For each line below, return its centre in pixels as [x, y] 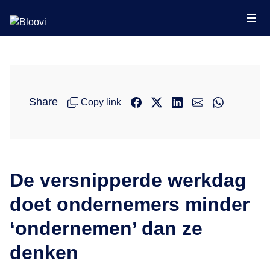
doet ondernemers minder [130, 204]
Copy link [101, 102]
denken [44, 253]
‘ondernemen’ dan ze [106, 228]
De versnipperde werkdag [128, 180]
